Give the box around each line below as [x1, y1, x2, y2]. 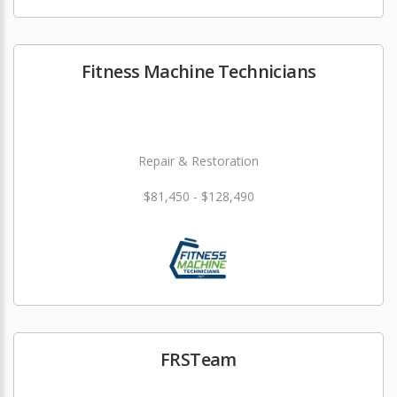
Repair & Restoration [138, 152, 259, 169]
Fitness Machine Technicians [81, 59, 316, 83]
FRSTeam [160, 347, 237, 371]
